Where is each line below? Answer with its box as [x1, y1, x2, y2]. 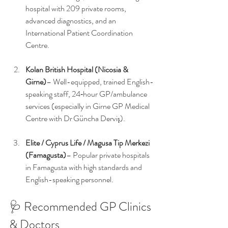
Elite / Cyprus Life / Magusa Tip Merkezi [25, 137, 151, 149]
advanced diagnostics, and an [25, 15, 118, 26]
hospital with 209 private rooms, [25, 3, 128, 14]
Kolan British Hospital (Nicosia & [25, 64, 130, 75]
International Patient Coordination [25, 27, 134, 39]
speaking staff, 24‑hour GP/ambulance [25, 88, 149, 100]
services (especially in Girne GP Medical [25, 100, 151, 112]
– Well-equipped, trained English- [46, 76, 154, 88]
